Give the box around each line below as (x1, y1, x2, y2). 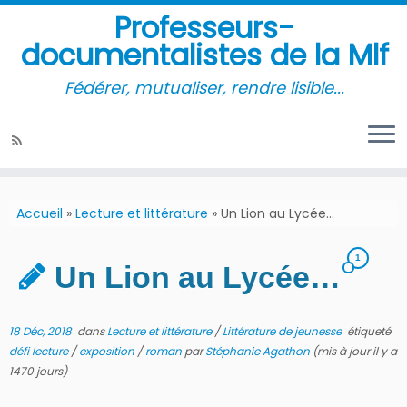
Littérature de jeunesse (223, 323, 344, 339)
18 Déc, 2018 (9, 323, 72, 339)
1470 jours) (9, 363, 67, 379)
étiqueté (344, 323, 391, 339)
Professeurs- (114, 7, 294, 48)
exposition (79, 343, 137, 359)
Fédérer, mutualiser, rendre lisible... (65, 76, 344, 99)
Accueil (16, 204, 63, 223)
